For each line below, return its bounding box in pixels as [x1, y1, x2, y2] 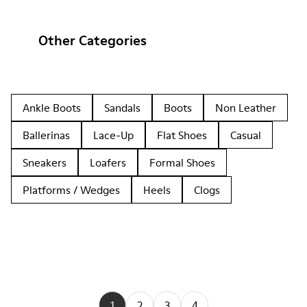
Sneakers [23, 155, 66, 170]
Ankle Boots [23, 100, 81, 115]
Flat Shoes [157, 127, 207, 143]
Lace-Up [93, 127, 134, 143]
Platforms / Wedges [23, 182, 120, 197]
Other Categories [38, 31, 147, 50]
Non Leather [215, 100, 276, 115]
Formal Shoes [149, 155, 215, 170]
